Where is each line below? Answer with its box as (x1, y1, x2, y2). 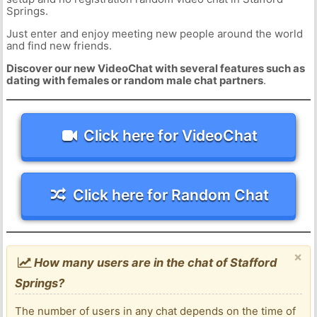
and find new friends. (6, 39, 112, 53)
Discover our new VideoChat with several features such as (6, 62, 305, 76)
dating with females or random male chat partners (6, 74, 263, 88)
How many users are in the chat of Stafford (31, 255, 277, 270)
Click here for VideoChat (83, 126, 258, 144)
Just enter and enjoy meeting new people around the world (6, 27, 303, 41)
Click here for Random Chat (72, 185, 269, 204)
